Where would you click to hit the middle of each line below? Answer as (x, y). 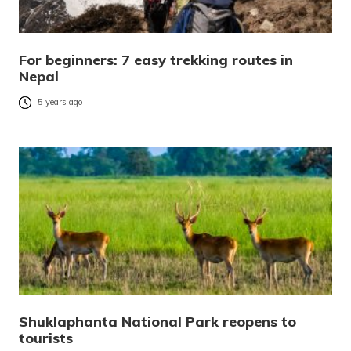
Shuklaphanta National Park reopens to (157, 321)
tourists (46, 338)
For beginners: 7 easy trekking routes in (156, 60)
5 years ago (60, 102)
